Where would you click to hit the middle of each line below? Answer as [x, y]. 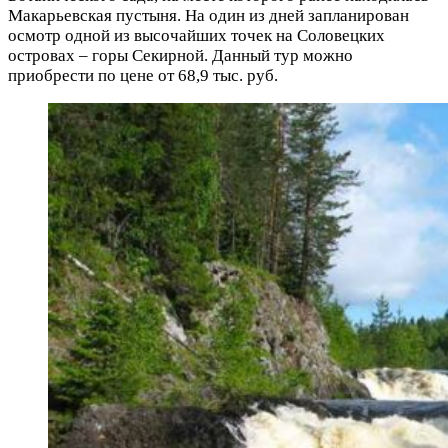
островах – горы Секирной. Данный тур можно [180, 56]
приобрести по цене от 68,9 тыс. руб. [143, 76]
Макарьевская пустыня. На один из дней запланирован [208, 16]
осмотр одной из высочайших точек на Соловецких [196, 36]
